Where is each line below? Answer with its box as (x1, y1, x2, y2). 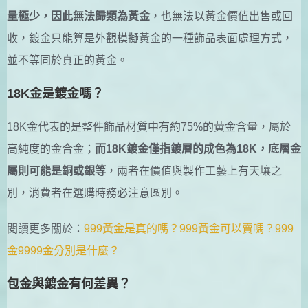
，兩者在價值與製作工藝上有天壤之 (106, 164, 282, 177)
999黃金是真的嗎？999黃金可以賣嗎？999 (84, 222, 294, 234)
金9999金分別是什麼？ (7, 244, 120, 256)
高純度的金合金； (7, 142, 95, 155)
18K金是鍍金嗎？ (7, 86, 104, 100)
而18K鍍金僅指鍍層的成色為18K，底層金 (95, 142, 301, 155)
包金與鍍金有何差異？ (7, 276, 131, 291)
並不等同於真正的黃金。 (7, 54, 128, 66)
